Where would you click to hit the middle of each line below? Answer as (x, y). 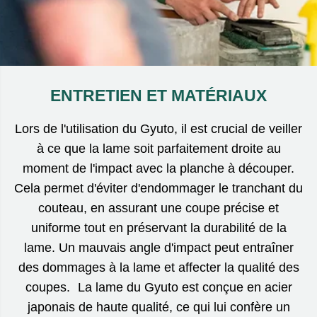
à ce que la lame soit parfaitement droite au (158, 148)
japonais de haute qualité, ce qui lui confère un (158, 307)
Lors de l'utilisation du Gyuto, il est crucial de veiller (158, 128)
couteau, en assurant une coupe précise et (158, 208)
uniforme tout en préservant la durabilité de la (158, 227)
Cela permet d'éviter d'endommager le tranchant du (158, 188)
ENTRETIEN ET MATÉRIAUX (158, 95)
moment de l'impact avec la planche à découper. (158, 168)
